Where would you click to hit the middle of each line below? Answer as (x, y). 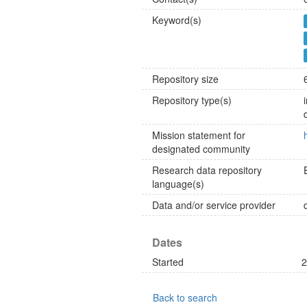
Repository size (185, 79)
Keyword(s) (177, 20)
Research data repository (207, 170)
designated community (201, 149)
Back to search (185, 297)
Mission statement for (199, 135)
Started (168, 262)
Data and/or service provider (214, 205)
